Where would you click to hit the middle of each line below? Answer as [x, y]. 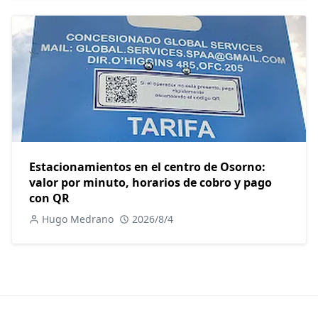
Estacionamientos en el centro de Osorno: [147, 167]
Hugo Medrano [78, 219]
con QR [49, 198]
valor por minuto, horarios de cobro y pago [150, 183]
